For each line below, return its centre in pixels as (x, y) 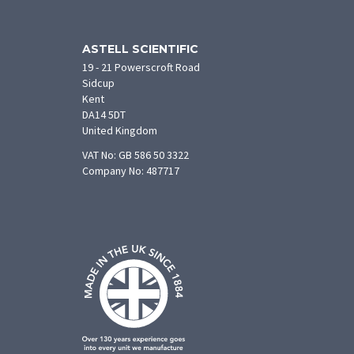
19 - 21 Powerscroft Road (141, 67)
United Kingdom (120, 130)
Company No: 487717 (131, 170)
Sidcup (98, 83)
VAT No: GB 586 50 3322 (136, 154)
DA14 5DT (104, 114)
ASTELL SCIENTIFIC (140, 49)
